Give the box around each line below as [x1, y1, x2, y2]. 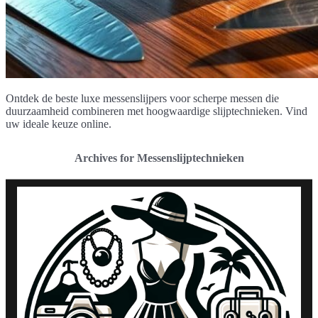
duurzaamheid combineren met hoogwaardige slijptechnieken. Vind [6, 104, 307, 117]
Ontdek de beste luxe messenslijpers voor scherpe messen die [6, 92, 279, 104]
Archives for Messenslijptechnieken [74, 151, 244, 164]
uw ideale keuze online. [6, 117, 111, 130]
